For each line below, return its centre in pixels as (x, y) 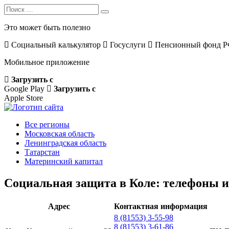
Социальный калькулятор (55, 45)
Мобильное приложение (47, 62)
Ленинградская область (65, 143)
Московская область (60, 134)
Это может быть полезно (47, 27)
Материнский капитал (64, 161)
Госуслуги (127, 45)
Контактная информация (161, 206)
